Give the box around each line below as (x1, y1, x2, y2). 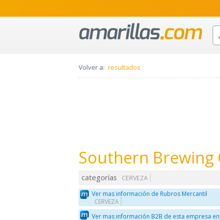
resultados (108, 63, 140, 72)
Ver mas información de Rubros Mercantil (92, 189, 208, 198)
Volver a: (79, 63, 105, 72)
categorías (82, 172, 117, 183)
